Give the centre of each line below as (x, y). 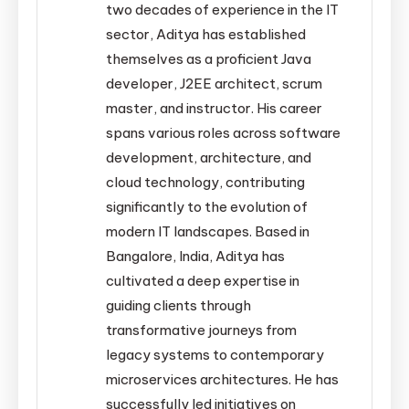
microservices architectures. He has (223, 379)
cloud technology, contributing (206, 182)
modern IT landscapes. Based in (208, 231)
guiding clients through (179, 305)
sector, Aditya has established (206, 34)
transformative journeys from (202, 330)
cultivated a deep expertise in (203, 280)
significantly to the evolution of (207, 206)
